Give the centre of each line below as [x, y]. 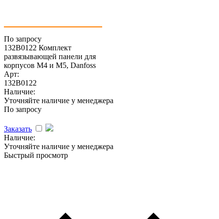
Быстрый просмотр [36, 155]
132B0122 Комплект [38, 47]
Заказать [18, 129]
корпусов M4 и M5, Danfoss [50, 65]
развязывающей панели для [50, 56]
